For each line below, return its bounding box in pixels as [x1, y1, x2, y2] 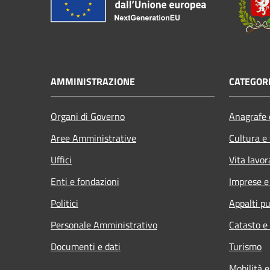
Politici [51, 195, 78, 210]
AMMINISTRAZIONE [51, 74, 135, 89]
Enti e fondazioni [51, 174, 119, 189]
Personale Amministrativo [51, 217, 157, 232]
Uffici [51, 152, 72, 167]
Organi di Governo [51, 108, 125, 124]
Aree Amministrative [51, 130, 136, 145]
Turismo [229, 239, 262, 254]
